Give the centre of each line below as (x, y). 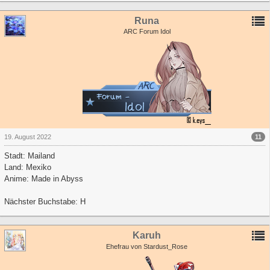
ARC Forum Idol (147, 32)
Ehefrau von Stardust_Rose (147, 246)
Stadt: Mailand (30, 156)
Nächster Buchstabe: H (45, 202)
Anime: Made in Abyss (44, 179)
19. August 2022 (28, 137)
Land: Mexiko (28, 168)
